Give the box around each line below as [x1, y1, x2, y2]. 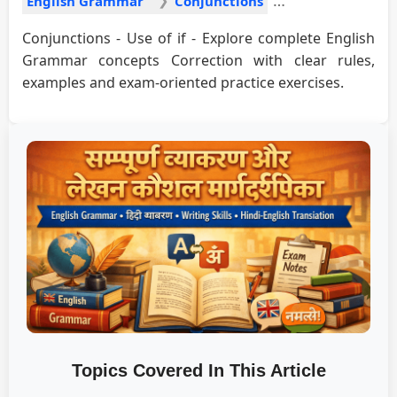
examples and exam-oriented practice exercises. [22, 72, 344, 92]
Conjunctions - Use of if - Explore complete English [22, 27, 375, 48]
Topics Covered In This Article [71, 361, 326, 381]
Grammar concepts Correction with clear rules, [22, 50, 375, 70]
